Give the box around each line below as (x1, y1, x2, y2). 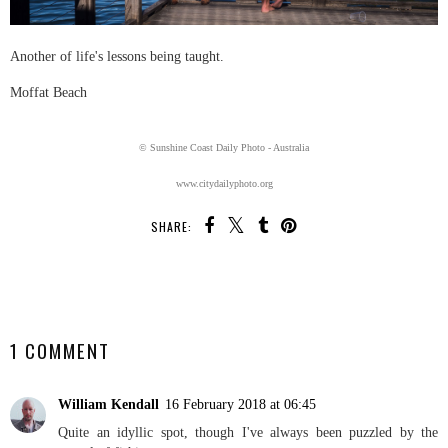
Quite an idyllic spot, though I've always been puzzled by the (58, 424, 438, 441)
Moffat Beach (10, 83, 87, 100)
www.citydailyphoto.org (175, 177, 273, 189)
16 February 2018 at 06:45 (165, 396, 316, 413)
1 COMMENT (10, 336, 110, 364)
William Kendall (58, 396, 159, 413)
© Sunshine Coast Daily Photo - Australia (139, 141, 309, 153)
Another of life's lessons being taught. (10, 47, 224, 64)
